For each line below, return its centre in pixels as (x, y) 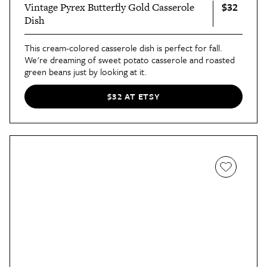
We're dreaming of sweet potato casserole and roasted (130, 59)
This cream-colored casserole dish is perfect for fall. (123, 47)
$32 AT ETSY (133, 97)
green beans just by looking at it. (86, 71)
